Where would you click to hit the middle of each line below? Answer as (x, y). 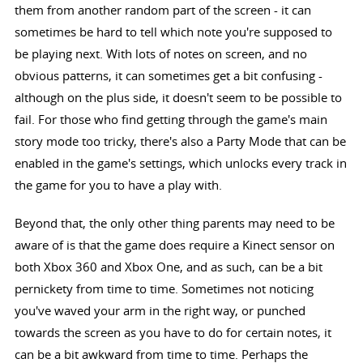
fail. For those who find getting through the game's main (171, 120)
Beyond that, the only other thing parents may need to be (174, 223)
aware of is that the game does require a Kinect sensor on (174, 245)
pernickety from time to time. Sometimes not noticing (164, 289)
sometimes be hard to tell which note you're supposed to (173, 32)
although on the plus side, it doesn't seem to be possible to (178, 98)
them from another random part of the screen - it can (162, 10)
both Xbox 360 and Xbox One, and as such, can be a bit (168, 267)
